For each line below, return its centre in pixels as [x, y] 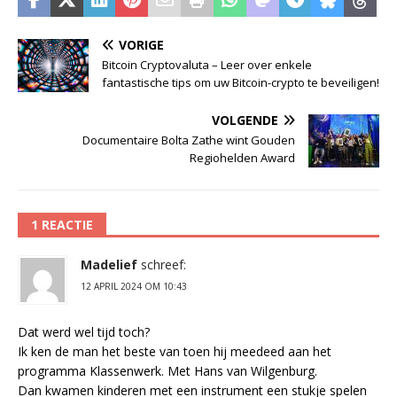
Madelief [109, 265]
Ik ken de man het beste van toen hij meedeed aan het [175, 352]
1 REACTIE [62, 225]
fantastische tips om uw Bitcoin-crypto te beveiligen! [241, 83]
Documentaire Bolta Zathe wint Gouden [189, 140]
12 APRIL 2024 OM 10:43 [134, 287]
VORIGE [141, 45]
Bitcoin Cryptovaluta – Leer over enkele [207, 65]
